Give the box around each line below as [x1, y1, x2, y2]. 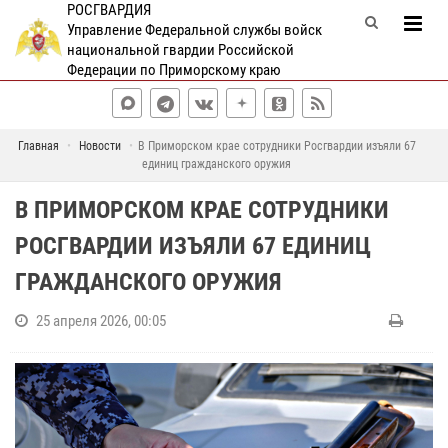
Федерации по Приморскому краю [66, 61, 281, 79]
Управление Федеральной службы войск [66, 21, 322, 39]
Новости [78, 139, 121, 153]
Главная [17, 139, 59, 153]
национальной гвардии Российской [66, 41, 294, 59]
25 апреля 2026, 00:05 [36, 312, 166, 330]
